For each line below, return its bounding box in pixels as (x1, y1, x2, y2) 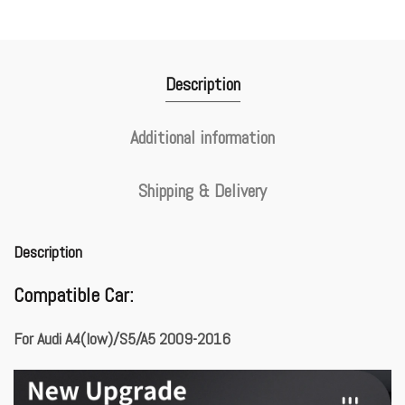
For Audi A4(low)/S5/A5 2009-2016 (14, 328, 231, 350)
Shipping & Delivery (138, 179, 267, 203)
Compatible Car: (14, 282, 134, 308)
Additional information (130, 126, 275, 150)
